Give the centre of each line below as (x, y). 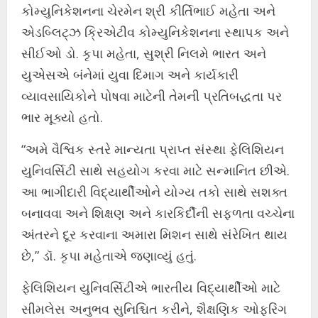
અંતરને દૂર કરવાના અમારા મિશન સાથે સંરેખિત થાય (154, 234)
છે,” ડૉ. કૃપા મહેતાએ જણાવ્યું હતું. (109, 255)
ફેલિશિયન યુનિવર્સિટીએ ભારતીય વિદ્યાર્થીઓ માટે (151, 287)
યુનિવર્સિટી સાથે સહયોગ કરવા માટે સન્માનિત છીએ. (155, 170)
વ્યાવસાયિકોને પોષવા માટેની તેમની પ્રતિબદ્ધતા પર (152, 95)
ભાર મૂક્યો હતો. (62, 117)
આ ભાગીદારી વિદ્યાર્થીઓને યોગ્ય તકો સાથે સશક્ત (154, 191)
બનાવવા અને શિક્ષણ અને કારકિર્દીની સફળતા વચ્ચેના (158, 213)
